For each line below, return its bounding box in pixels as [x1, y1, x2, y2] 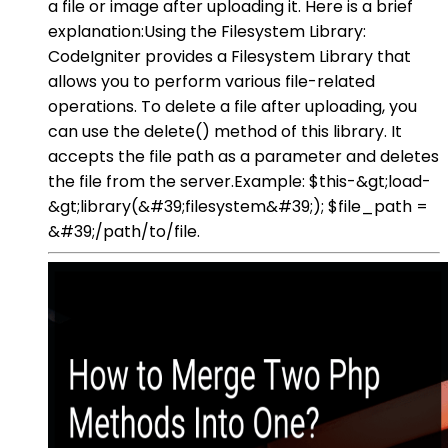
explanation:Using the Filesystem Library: [48, 19, 366, 43]
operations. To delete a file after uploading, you [48, 94, 417, 118]
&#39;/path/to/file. [48, 219, 200, 243]
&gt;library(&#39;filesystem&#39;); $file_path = [48, 194, 428, 218]
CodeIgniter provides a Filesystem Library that [48, 44, 411, 68]
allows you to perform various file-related [48, 69, 375, 93]
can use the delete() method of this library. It [48, 119, 402, 143]
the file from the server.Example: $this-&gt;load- [48, 169, 431, 193]
